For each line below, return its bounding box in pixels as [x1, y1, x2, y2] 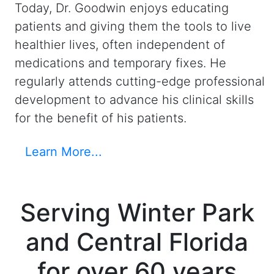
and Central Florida [26, 227, 248, 257]
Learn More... [25, 144, 102, 160]
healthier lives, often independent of [15, 37, 225, 53]
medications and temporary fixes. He [15, 56, 226, 71]
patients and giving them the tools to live [15, 19, 251, 34]
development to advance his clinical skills [15, 92, 254, 108]
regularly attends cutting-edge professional [15, 74, 265, 89]
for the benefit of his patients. [15, 111, 187, 126]
